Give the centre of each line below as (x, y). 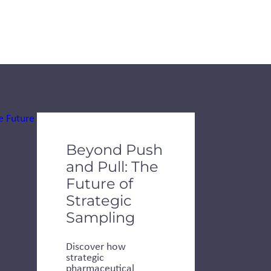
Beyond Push (114, 149)
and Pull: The (112, 166)
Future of (100, 183)
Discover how (96, 246)
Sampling (100, 217)
